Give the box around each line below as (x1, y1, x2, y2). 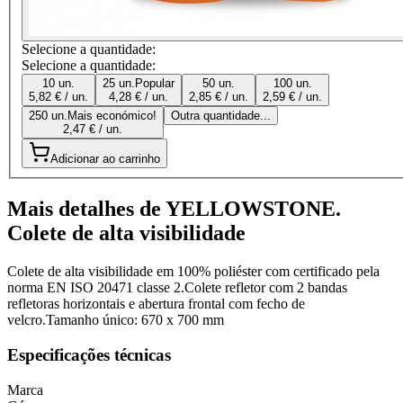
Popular (135, 76, 175, 91)
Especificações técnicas (7, 345, 171, 364)
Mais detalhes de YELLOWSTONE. (7, 197, 341, 221)
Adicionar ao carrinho (50, 152, 160, 166)
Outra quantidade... (171, 109, 271, 123)
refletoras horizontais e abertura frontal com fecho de (7, 296, 305, 312)
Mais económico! (67, 109, 157, 123)
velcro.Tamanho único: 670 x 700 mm (7, 312, 224, 328)
